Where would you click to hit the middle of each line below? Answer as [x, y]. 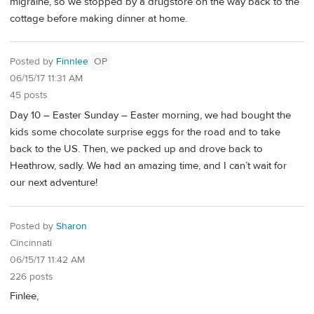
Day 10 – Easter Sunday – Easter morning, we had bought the [150, 115]
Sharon [71, 226]
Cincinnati [31, 243]
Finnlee [72, 62]
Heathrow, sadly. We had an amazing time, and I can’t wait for [148, 165]
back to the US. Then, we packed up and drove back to [136, 149]
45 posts [29, 96]
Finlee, [24, 296]
